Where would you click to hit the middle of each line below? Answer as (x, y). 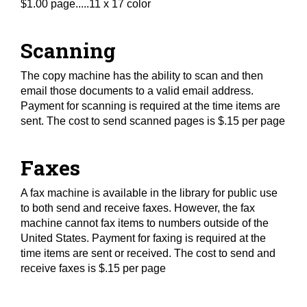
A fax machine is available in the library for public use (149, 193)
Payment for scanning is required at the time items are (150, 106)
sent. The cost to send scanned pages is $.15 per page (153, 121)
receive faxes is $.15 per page (93, 268)
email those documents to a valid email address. (138, 91)
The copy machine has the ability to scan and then (142, 76)
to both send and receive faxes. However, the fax (138, 208)
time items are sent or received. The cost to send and (148, 253)
